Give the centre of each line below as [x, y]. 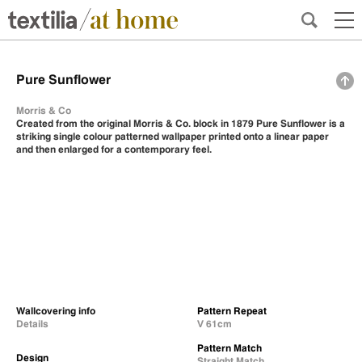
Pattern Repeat [232, 311]
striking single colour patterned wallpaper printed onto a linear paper [173, 136]
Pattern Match [229, 348]
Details [32, 324]
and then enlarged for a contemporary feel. [114, 149]
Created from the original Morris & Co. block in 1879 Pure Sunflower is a [181, 123]
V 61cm [215, 324]
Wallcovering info [56, 311]
